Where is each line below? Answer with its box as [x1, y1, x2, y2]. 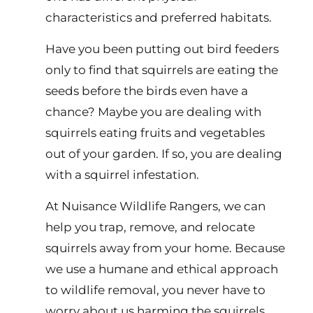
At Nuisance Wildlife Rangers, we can [45, 199, 265, 213]
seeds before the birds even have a [45, 84, 248, 98]
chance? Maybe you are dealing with [45, 105, 261, 119]
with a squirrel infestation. [45, 168, 199, 182]
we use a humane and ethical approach [45, 262, 278, 276]
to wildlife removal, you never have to [45, 283, 265, 297]
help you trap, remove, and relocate [45, 220, 255, 234]
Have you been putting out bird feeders [45, 42, 279, 56]
